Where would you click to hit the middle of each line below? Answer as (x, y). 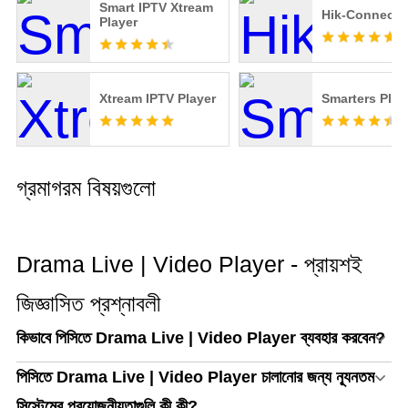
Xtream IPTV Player (157, 99)
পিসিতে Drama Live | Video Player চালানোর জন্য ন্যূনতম (195, 377)
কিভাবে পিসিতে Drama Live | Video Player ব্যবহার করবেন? (200, 338)
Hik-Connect (360, 15)
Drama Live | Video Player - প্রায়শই (189, 265)
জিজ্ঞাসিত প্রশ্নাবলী (88, 304)
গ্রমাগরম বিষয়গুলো (86, 188)
